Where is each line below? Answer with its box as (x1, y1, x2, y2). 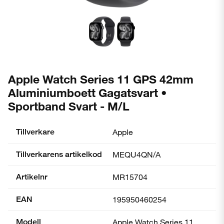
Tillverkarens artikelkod (16, 149, 102, 159)
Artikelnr (16, 171, 47, 181)
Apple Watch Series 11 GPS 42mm (8, 71, 193, 86)
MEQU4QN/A (112, 149, 160, 159)
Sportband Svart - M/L (8, 98, 129, 113)
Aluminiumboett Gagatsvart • (8, 85, 167, 99)
